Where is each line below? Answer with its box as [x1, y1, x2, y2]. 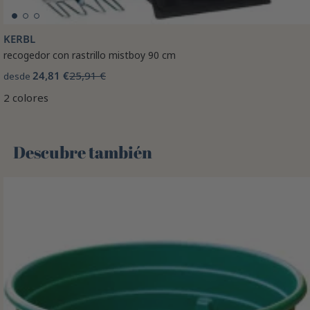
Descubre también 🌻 [13, 141, 176, 164]
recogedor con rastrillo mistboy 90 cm [3, 48, 176, 62]
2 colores [3, 91, 48, 105]
